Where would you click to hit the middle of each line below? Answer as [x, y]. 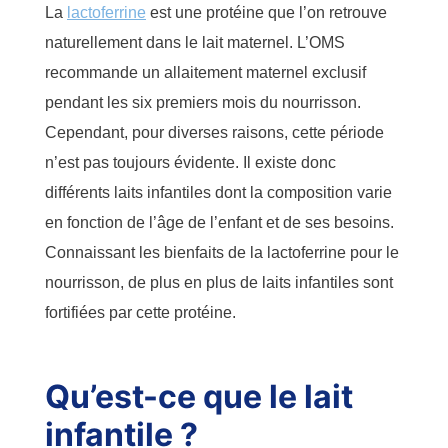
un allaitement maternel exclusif [254, 72]
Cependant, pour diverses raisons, [168, 132]
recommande [93, 72]
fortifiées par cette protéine [138, 312]
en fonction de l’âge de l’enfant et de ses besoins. [219, 222]
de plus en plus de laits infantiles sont [260, 282]
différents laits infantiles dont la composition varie [218, 192]
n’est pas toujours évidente [140, 162]
